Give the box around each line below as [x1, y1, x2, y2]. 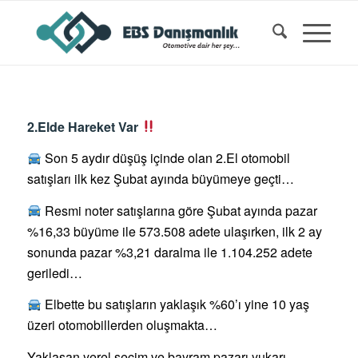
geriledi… [26, 263, 82, 282]
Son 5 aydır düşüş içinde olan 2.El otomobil [41, 149, 290, 168]
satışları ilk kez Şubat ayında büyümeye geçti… [26, 169, 294, 189]
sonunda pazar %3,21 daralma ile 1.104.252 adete [26, 242, 312, 261]
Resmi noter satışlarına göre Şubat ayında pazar [41, 201, 317, 220]
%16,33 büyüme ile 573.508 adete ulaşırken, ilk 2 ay [26, 221, 322, 241]
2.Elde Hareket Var [26, 117, 141, 136]
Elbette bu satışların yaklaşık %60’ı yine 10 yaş [41, 295, 309, 314]
